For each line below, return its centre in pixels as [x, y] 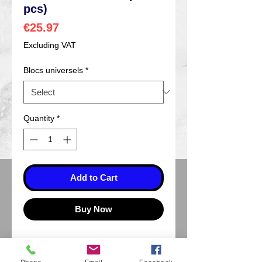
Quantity [39, 118]
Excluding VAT [50, 45]
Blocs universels [53, 70]
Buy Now [94, 209]
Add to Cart [94, 177]
